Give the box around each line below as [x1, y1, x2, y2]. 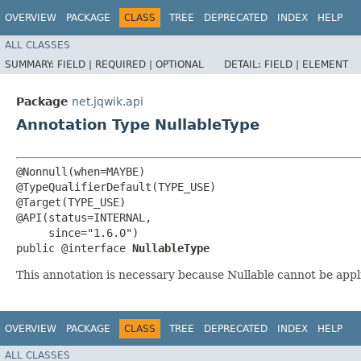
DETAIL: [224, 58, 264, 70]
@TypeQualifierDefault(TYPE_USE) [16, 180, 216, 193]
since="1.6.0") [16, 226, 139, 239]
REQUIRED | [95, 58, 156, 70]
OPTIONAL [156, 58, 204, 70]
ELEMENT [302, 58, 348, 70]
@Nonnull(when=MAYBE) [16, 164, 145, 178]
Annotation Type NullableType [16, 115, 259, 133]
